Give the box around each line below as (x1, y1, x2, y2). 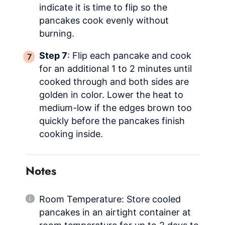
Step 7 (39, 50, 67, 61)
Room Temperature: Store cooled (39, 194, 181, 205)
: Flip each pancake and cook (67, 50, 191, 61)
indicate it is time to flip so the (39, 2, 167, 13)
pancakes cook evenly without (39, 15, 169, 26)
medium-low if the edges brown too (39, 102, 192, 114)
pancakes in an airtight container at (39, 207, 191, 218)
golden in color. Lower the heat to (39, 89, 183, 100)
